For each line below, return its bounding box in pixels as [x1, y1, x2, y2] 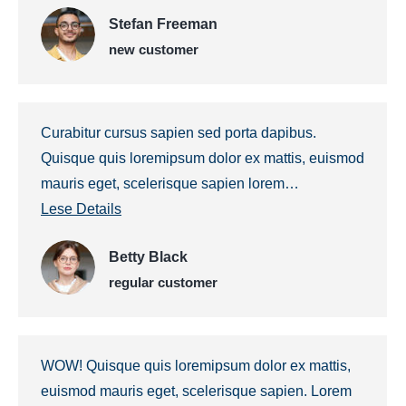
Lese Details [41, 201, 121, 217]
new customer [109, 41, 198, 57]
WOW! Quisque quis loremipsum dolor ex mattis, [41, 358, 351, 373]
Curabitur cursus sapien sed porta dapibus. [41, 125, 316, 140]
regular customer [109, 274, 217, 290]
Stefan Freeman [109, 15, 217, 32]
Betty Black [109, 248, 188, 265]
